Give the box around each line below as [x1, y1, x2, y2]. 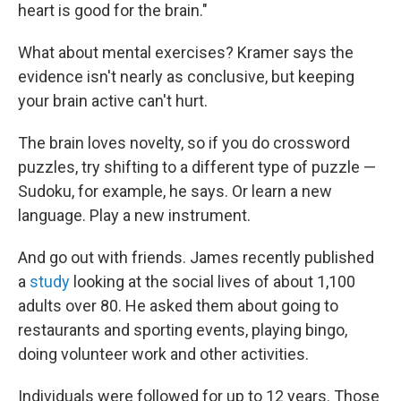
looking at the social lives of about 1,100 [70, 272, 355, 291]
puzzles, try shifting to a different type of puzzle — [18, 158, 376, 176]
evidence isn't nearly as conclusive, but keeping [18, 67, 354, 86]
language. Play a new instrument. [18, 206, 251, 225]
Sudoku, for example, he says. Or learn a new [18, 182, 332, 200]
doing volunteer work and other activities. [18, 345, 309, 363]
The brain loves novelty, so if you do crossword [18, 133, 350, 152]
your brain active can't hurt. [18, 91, 208, 110]
